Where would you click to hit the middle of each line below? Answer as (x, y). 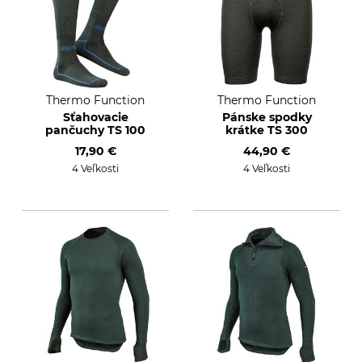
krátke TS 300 (267, 130)
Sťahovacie (95, 117)
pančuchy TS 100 (95, 130)
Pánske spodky (267, 117)
